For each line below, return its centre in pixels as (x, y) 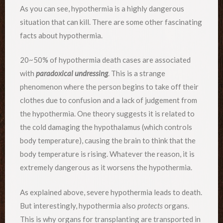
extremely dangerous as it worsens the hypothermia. (106, 167)
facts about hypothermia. (61, 35)
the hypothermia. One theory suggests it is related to (107, 114)
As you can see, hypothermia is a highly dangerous (102, 8)
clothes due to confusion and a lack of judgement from (109, 100)
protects (151, 205)
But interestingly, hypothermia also (79, 205)
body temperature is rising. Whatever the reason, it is (107, 154)
